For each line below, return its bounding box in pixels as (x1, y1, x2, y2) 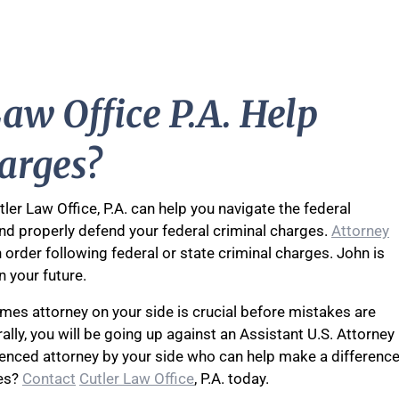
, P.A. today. (194, 370, 269, 387)
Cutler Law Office (79, 370, 194, 387)
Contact (22, 370, 76, 387)
